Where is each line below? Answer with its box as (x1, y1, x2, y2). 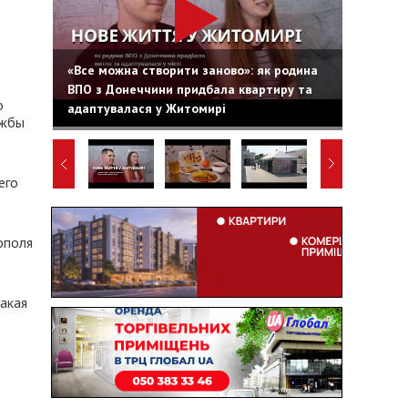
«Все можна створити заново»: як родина (66, 61, 318, 78)
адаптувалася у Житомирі (66, 99, 226, 117)
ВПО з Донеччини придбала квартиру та (66, 80, 312, 97)
